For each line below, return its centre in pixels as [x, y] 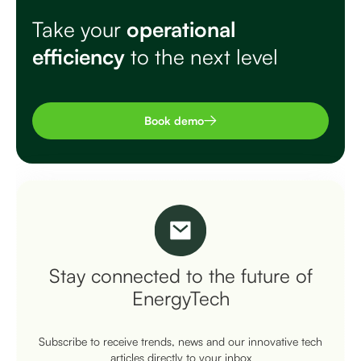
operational [181, 29]
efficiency [79, 56]
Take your [79, 29]
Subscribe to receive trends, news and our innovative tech [180, 341]
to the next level [201, 56]
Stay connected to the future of [180, 275]
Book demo [174, 120]
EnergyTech [180, 298]
